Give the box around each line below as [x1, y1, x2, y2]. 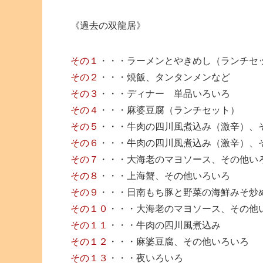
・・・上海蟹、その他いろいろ [99, 170, 230, 181]
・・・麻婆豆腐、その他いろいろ [108, 236, 249, 247]
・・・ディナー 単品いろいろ [99, 88, 230, 99]
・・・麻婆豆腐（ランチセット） [99, 104, 240, 115]
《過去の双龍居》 [70, 20, 146, 31]
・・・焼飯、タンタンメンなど [99, 72, 230, 82]
